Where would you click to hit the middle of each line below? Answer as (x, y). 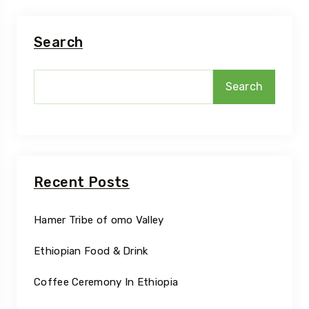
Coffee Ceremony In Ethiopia (106, 282)
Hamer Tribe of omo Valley (99, 220)
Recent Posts (82, 182)
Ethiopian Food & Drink (91, 251)
